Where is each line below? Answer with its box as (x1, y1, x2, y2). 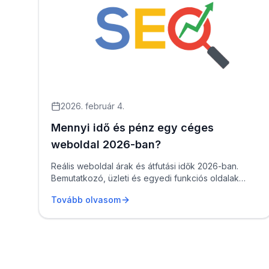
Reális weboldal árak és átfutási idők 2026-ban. (51, 161, 238, 171)
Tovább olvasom (51, 195, 121, 205)
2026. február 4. (61, 101, 124, 111)
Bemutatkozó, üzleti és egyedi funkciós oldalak (51, 173, 239, 183)
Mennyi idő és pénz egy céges (51, 121, 214, 134)
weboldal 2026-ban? (51, 138, 161, 151)
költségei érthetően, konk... (51, 185, 159, 195)
